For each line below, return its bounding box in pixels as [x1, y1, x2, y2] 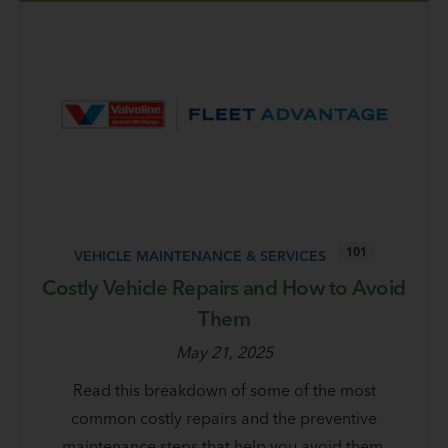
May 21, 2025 [175, 341, 273, 362]
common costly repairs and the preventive [71, 407, 377, 428]
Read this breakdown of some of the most [72, 379, 376, 400]
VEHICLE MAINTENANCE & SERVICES [73, 246, 326, 265]
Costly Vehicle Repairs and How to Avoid [42, 274, 406, 300]
